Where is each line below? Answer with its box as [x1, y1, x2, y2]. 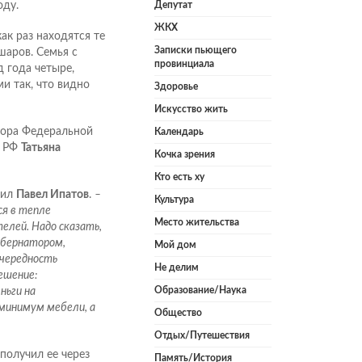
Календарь [154, 127, 204, 137]
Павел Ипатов [15, 189, 89, 201]
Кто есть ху [154, 172, 204, 183]
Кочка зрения [154, 149, 215, 160]
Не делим [154, 263, 199, 273]
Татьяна [20, 142, 61, 154]
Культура [154, 195, 194, 205]
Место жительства [154, 217, 239, 228]
